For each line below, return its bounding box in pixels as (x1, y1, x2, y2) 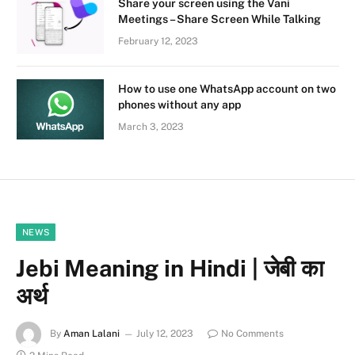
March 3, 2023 (118, 120, 184, 132)
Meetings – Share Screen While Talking (118, 12, 321, 25)
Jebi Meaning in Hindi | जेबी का (16, 254, 324, 282)
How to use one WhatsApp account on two (118, 82, 336, 95)
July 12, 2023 (136, 328, 193, 339)
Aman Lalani (63, 328, 120, 339)
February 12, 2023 (118, 35, 198, 47)
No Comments (221, 328, 284, 339)
